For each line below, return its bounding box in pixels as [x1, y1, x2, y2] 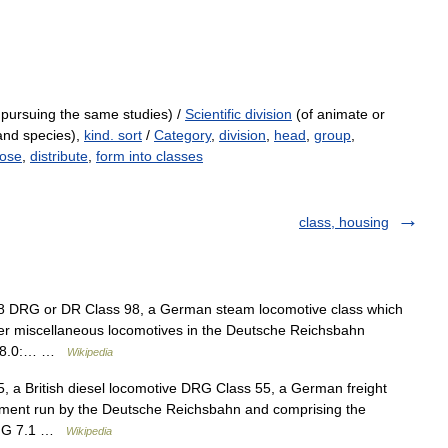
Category [154, 127, 211, 143]
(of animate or [292, 106, 385, 122]
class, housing [299, 214, 389, 230]
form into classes [96, 148, 203, 164]
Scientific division [185, 106, 292, 122]
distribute [30, 148, 88, 164]
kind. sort [84, 127, 142, 143]
